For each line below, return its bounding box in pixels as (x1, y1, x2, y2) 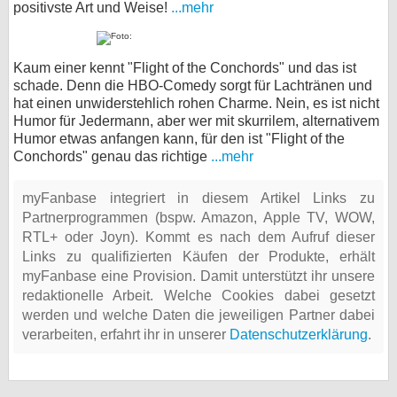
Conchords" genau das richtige (13, 149, 211, 164)
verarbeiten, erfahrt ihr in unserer (22, 327, 230, 342)
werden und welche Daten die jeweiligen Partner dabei (22, 307, 375, 323)
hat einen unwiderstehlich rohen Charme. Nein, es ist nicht (13, 96, 379, 111)
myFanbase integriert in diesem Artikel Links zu (22, 191, 375, 206)
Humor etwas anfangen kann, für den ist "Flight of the (13, 131, 345, 146)
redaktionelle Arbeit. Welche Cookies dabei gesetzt (22, 288, 375, 303)
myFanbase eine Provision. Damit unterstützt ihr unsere (22, 269, 375, 284)
